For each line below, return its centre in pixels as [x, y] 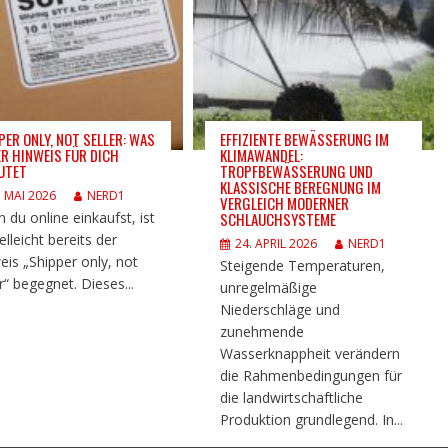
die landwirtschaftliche [292, 397]
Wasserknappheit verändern [310, 353]
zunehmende [262, 331]
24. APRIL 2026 [276, 243]
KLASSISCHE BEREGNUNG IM [301, 186]
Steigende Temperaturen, [303, 265]
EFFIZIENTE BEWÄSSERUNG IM [305, 138]
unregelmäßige [269, 287]
